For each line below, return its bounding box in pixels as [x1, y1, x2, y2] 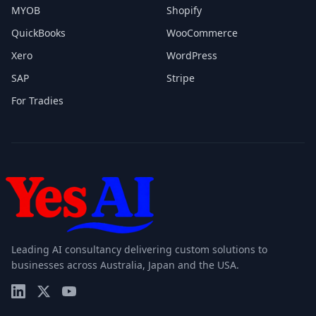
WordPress [166, 49, 217, 62]
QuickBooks [11, 26, 66, 39]
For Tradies [11, 94, 63, 107]
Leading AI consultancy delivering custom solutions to [11, 243, 267, 256]
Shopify [166, 4, 202, 17]
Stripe [166, 71, 195, 85]
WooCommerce [166, 26, 238, 39]
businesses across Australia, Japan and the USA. [11, 258, 239, 272]
